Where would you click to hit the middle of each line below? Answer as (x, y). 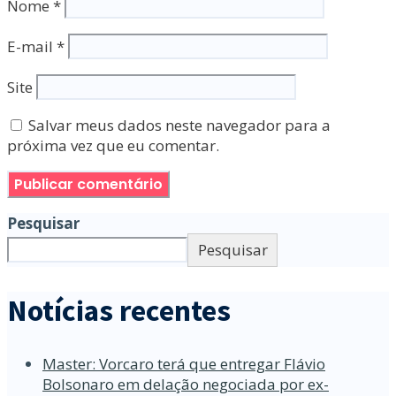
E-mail (32, 47)
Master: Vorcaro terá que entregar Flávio (184, 364)
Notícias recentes (119, 310)
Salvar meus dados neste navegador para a (179, 126)
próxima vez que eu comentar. (113, 146)
